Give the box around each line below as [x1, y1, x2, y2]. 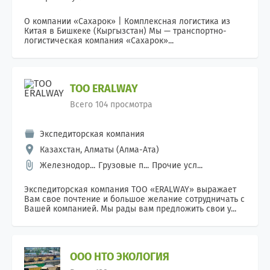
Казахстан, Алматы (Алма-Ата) [40, 145, 159, 155]
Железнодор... [40, 160, 95, 171]
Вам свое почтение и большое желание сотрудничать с [24, 194, 245, 204]
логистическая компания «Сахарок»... [24, 36, 174, 46]
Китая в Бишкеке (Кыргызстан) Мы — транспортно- [24, 26, 227, 36]
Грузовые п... [98, 160, 149, 171]
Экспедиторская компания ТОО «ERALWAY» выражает [24, 184, 236, 195]
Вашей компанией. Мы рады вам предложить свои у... [24, 204, 236, 214]
